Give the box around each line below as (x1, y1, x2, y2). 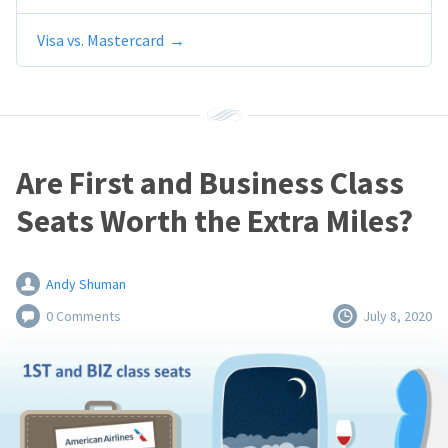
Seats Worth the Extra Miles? (16, 201, 413, 242)
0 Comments (46, 307, 121, 326)
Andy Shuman (46, 275, 126, 294)
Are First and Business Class (16, 163, 404, 204)
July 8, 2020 (363, 307, 432, 326)
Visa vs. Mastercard (37, 30, 164, 51)
